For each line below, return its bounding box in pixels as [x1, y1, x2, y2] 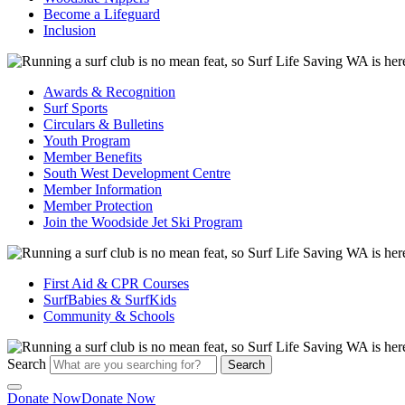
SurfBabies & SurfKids [43, 292, 176, 307]
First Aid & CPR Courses [43, 276, 189, 291]
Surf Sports [43, 100, 108, 116]
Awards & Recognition [43, 84, 175, 99]
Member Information [43, 182, 162, 197]
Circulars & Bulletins [43, 117, 164, 132]
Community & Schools [43, 308, 174, 324]
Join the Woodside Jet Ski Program [43, 214, 242, 230]
